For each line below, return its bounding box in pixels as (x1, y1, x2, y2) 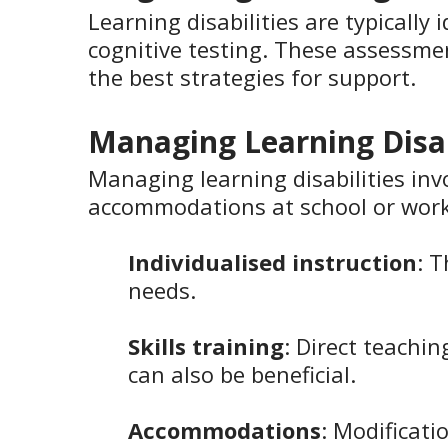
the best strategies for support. (88, 62, 416, 93)
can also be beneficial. (128, 359, 356, 390)
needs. (128, 275, 196, 306)
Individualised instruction (128, 247, 417, 278)
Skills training (128, 331, 284, 362)
